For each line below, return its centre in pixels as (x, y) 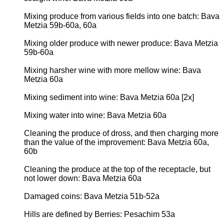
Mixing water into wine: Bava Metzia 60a (95, 115)
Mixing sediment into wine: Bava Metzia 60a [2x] (109, 97)
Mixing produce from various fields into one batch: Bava (122, 16)
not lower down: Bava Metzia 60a (83, 178)
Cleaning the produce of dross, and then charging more (121, 133)
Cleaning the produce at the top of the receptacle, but (117, 169)
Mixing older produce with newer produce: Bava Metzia (121, 43)
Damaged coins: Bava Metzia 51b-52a (92, 196)
